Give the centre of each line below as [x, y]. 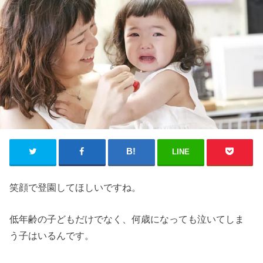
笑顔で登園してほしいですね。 [75, 187]
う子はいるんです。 [52, 235]
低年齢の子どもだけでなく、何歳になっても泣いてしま [127, 219]
